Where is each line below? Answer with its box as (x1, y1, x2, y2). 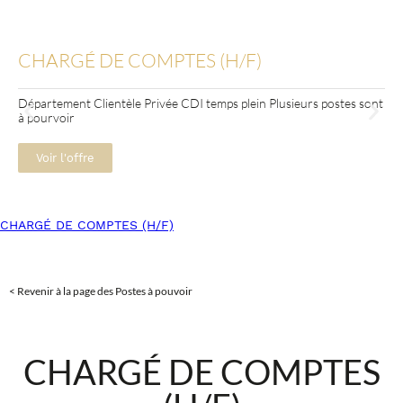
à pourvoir (18, 110, 75, 125)
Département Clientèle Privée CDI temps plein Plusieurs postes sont (18, 95, 383, 111)
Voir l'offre (36, 151, 94, 165)
